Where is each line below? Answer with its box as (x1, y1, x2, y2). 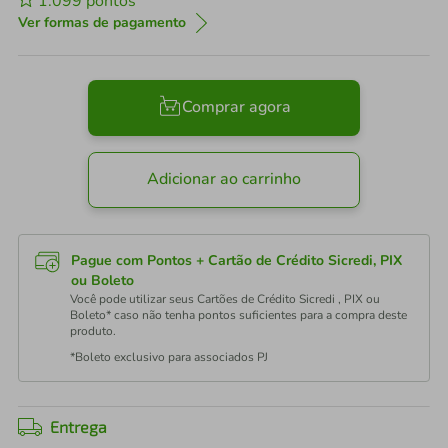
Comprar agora (181, 96, 291, 119)
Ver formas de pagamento (18, 13, 186, 32)
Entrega (50, 417, 107, 436)
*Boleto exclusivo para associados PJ (70, 349, 268, 365)
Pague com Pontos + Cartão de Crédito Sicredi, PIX (71, 251, 402, 270)
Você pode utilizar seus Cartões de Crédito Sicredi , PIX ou (70, 291, 380, 307)
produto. (70, 323, 116, 339)
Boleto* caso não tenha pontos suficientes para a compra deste (70, 307, 407, 323)
